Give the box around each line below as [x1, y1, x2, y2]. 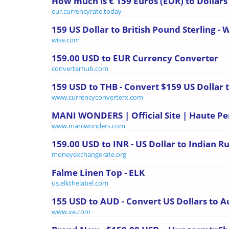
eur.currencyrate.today [52, 6, 122, 16]
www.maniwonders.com [52, 121, 125, 130]
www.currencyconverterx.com [52, 92, 143, 102]
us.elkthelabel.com [52, 178, 108, 188]
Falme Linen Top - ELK [52, 166, 145, 178]
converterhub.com [52, 63, 108, 73]
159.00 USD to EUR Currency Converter [52, 52, 218, 64]
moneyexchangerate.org [52, 149, 126, 159]
